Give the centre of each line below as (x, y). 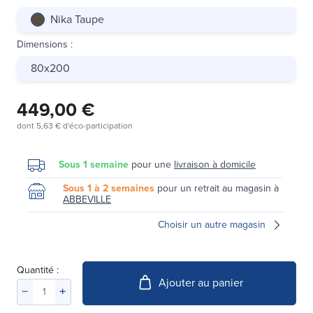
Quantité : (38, 270)
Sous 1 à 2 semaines (109, 188)
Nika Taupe (77, 19)
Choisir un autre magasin (212, 224)
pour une (151, 164)
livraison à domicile (215, 164)
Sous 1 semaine (94, 164)
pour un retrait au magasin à (217, 188)
